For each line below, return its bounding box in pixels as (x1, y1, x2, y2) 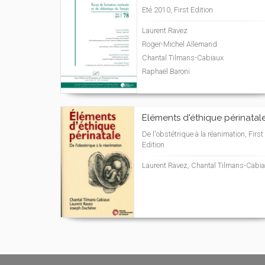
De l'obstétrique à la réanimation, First (142, 130, 263, 138)
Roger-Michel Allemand (142, 40, 217, 49)
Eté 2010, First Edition (142, 5, 213, 14)
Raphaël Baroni (142, 67, 190, 76)
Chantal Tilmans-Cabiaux (142, 53, 224, 62)
